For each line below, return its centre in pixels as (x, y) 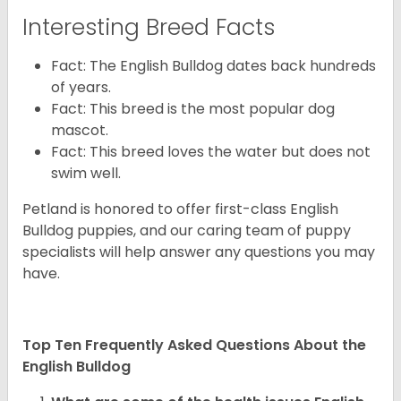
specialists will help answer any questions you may (199, 252)
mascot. (80, 131)
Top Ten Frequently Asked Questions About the (194, 346)
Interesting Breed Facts (149, 28)
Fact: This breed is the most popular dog (193, 109)
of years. (81, 88)
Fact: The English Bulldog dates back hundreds (213, 66)
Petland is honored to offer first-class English (180, 209)
